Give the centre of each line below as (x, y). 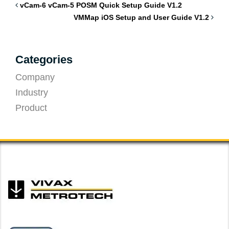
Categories (44, 60)
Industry (32, 93)
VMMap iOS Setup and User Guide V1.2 (141, 17)
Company (35, 77)
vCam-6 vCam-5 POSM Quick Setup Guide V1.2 (101, 5)
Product (31, 108)
